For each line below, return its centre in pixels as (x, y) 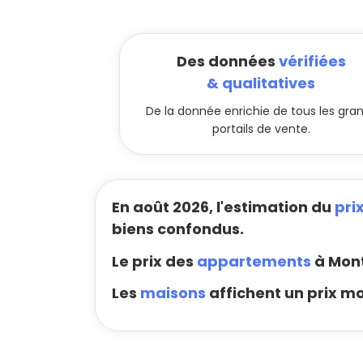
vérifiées (312, 61)
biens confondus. (178, 229)
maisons (173, 293)
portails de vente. (261, 129)
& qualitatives (261, 83)
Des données (227, 61)
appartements (254, 261)
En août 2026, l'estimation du (223, 207)
